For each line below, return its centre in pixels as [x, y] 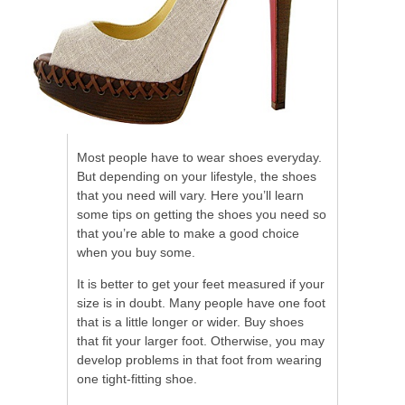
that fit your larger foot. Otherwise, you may [201, 340]
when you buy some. [136, 252]
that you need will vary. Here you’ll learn [190, 195]
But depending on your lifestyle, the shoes [197, 176]
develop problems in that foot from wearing [199, 359]
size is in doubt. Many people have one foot [201, 302]
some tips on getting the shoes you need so [202, 214]
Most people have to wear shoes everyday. [199, 157]
